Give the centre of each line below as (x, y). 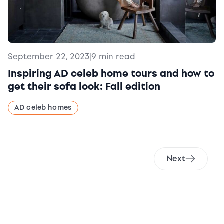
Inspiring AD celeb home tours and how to (111, 73)
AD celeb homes (43, 108)
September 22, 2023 (49, 57)
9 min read (113, 57)
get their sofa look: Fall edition (84, 86)
